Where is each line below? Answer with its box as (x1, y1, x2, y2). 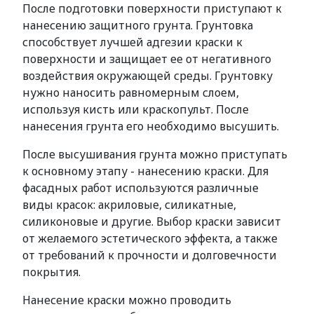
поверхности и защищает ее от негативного (22, 51, 271, 67)
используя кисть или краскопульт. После (22, 102, 249, 117)
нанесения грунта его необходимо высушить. (22, 118, 279, 134)
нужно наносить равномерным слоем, (22, 85, 239, 100)
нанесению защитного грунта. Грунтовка (22, 18, 253, 33)
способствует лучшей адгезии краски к (22, 34, 243, 50)
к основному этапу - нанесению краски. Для (22, 163, 268, 179)
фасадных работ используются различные (22, 180, 259, 196)
